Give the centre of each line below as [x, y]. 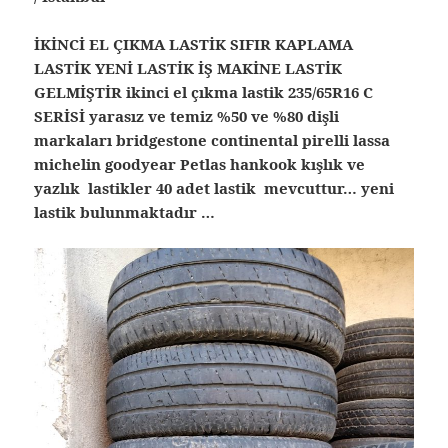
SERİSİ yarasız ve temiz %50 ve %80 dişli [187, 116]
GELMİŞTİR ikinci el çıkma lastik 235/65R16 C [204, 92]
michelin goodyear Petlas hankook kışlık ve [200, 164]
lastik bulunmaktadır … [125, 212]
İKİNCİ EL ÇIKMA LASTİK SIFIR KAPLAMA [194, 44]
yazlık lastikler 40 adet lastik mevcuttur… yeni [214, 188]
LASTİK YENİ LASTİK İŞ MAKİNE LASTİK [188, 68]
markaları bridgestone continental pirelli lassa [212, 140]
